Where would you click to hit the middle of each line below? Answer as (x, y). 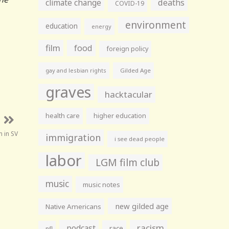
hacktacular (129, 94)
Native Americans (74, 207)
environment (156, 25)
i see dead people (140, 139)
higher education (120, 116)
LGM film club (128, 162)
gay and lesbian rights (76, 70)
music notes (102, 185)
